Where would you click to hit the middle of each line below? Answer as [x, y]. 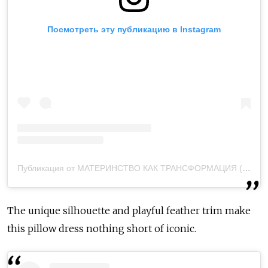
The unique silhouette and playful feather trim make [129, 210]
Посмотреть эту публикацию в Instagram [134, 29]
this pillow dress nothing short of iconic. [102, 228]
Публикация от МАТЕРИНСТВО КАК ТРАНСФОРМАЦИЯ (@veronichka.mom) [246, 168]
